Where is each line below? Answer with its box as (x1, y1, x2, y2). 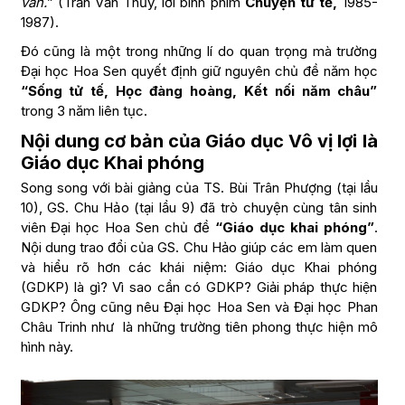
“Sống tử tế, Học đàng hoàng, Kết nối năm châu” (20, 82, 378, 100)
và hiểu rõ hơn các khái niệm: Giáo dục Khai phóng (20, 259, 378, 277)
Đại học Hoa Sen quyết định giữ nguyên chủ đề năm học (20, 62, 378, 80)
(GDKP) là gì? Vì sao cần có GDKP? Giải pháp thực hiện (20, 278, 378, 297)
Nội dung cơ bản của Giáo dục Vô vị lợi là (20, 130, 378, 153)
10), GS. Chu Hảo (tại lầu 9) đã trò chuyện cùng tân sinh (20, 199, 378, 217)
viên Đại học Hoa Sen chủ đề (20, 219, 215, 237)
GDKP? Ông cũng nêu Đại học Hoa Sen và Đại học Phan (20, 298, 378, 316)
